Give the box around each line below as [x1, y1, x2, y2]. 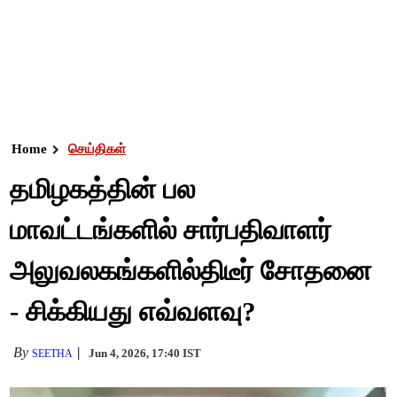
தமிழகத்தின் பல [10, 174, 196, 205]
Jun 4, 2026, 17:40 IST [89, 346, 202, 360]
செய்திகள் [68, 142, 127, 156]
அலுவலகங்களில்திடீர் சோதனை [10, 255, 372, 286]
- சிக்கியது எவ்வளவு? [10, 296, 257, 327]
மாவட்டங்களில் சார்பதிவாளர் [10, 214, 332, 245]
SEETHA [32, 347, 74, 360]
